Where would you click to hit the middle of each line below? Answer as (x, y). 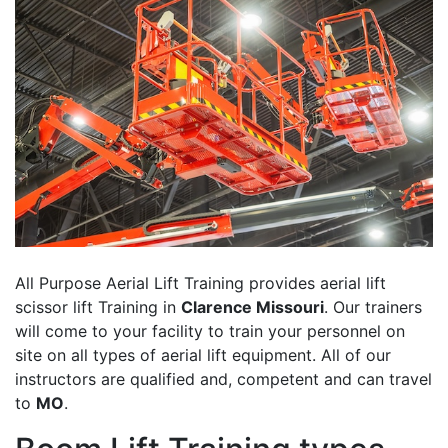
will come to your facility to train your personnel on (210, 331)
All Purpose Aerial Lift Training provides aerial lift (200, 283)
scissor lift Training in (98, 307)
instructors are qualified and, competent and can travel (223, 379)
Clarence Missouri (252, 307)
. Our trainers (373, 307)
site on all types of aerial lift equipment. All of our (203, 355)
